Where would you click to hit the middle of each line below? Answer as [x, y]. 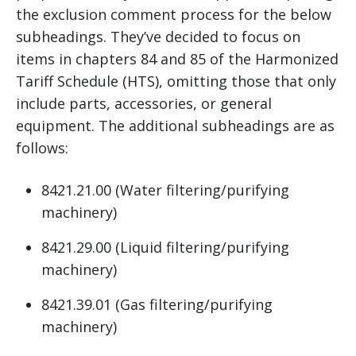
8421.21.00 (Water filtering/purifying [165, 190]
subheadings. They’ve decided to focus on [158, 37]
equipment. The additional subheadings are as [175, 126]
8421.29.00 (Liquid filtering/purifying [165, 248]
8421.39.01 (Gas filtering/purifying [157, 305]
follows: [42, 148]
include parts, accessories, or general [144, 104]
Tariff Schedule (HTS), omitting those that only [176, 81]
